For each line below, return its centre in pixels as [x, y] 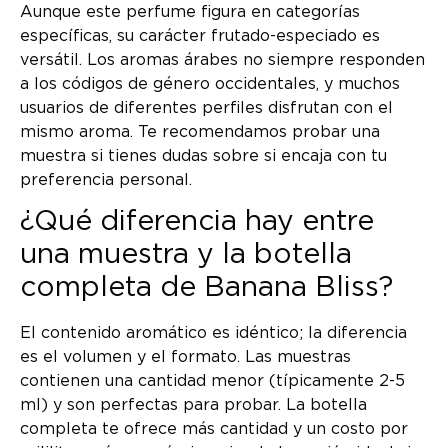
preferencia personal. [106, 179]
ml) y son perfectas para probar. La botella [193, 405]
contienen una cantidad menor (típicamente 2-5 [212, 381]
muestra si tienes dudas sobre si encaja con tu [203, 155]
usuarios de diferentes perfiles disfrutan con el [206, 107]
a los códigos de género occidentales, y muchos [210, 83]
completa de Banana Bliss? [206, 288]
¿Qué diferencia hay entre [197, 222]
